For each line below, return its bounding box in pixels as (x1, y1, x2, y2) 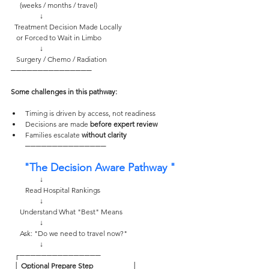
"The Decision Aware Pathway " (18, 161, 175, 174)
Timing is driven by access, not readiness (25, 109, 156, 118)
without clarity (82, 130, 127, 139)
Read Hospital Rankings (25, 186, 100, 195)
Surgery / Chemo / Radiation (16, 55, 107, 64)
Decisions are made (25, 119, 90, 128)
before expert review (90, 119, 157, 128)
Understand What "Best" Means (20, 207, 122, 216)
